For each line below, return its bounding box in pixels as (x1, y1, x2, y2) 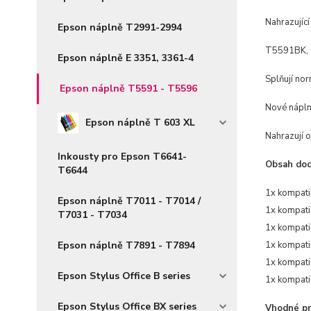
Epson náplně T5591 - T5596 (60, 82, 197, 95)
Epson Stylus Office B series (58, 269, 190, 283)
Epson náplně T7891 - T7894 (58, 239, 195, 252)
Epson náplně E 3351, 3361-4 (58, 51, 194, 65)
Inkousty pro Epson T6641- (58, 150, 187, 163)
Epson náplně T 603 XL (85, 116, 195, 129)
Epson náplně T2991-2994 (58, 21, 182, 34)
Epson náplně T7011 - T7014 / (58, 194, 201, 208)
